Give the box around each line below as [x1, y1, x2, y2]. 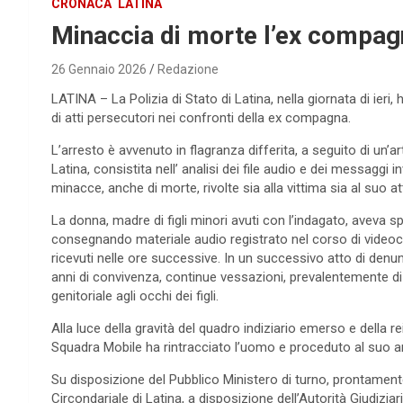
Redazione [157, 62, 219, 77]
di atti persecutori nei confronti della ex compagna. [51, 110, 351, 127]
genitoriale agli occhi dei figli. [51, 288, 219, 305]
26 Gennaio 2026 [51, 62, 147, 77]
